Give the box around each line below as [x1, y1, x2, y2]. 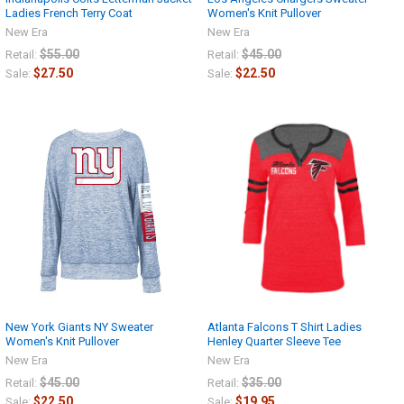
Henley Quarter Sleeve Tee [207, 335, 341, 349]
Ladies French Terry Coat [5, 5, 133, 20]
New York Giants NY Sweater [5, 320, 153, 335]
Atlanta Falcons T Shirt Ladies [207, 320, 362, 335]
